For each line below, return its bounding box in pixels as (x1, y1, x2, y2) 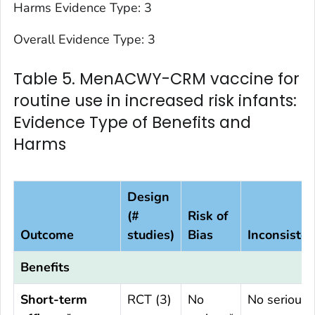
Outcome (20, 226, 74, 244)
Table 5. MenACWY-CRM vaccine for (13, 67, 300, 91)
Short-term (20, 291, 87, 309)
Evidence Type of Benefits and (13, 111, 251, 134)
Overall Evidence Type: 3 (13, 31, 155, 49)
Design (127, 188, 169, 206)
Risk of (188, 207, 229, 225)
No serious (247, 291, 308, 309)
